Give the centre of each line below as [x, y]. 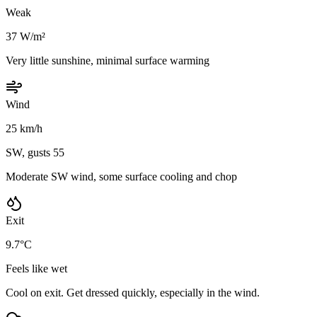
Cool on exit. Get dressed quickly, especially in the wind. [133, 292]
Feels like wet [36, 268]
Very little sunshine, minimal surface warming [108, 60]
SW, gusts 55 [35, 152]
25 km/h [24, 128]
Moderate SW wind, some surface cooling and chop [121, 176]
